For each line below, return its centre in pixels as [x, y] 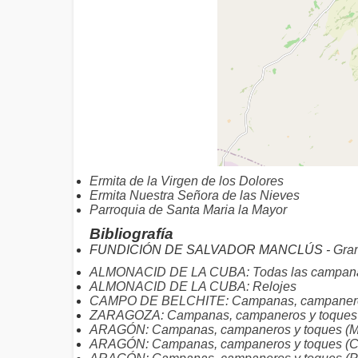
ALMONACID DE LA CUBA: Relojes [193, 286]
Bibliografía [131, 234]
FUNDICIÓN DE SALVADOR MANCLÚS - [211, 250]
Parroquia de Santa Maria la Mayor [188, 210]
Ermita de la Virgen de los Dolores [187, 181]
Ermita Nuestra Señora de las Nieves [195, 195]
